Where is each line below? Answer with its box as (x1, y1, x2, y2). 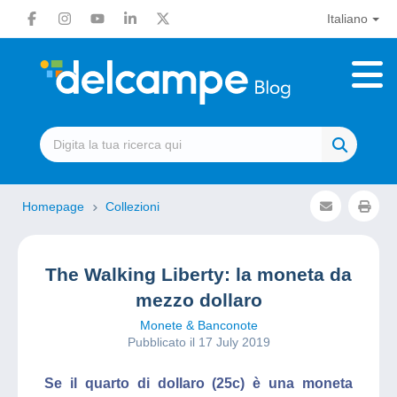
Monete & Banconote (139, 318, 258, 332)
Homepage (22, 199, 88, 214)
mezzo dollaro (135, 290, 262, 310)
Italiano (326, 12, 368, 26)
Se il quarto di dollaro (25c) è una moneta (44, 376, 353, 391)
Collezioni (105, 199, 160, 214)
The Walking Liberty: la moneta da (45, 264, 352, 284)
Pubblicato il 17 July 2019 (127, 335, 270, 349)
